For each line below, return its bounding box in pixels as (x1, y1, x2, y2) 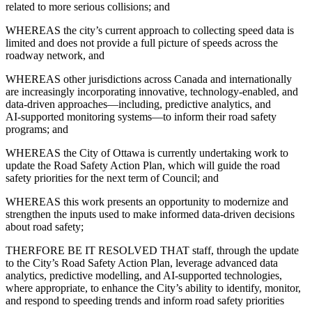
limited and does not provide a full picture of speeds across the (6, 37, 278, 49)
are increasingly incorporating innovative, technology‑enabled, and (6, 86, 298, 98)
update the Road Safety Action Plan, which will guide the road (6, 159, 280, 172)
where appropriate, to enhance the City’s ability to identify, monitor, (6, 282, 301, 295)
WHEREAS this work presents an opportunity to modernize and (6, 196, 288, 208)
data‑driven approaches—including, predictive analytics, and (6, 98, 271, 111)
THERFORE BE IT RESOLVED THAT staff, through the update (6, 244, 299, 257)
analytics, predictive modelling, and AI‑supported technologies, (6, 270, 282, 282)
